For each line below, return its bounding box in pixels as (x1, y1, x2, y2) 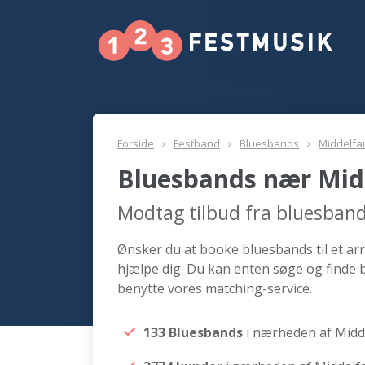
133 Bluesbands (143, 323, 246, 341)
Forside (117, 136, 154, 151)
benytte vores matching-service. (117, 279, 312, 297)
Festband (174, 136, 220, 151)
